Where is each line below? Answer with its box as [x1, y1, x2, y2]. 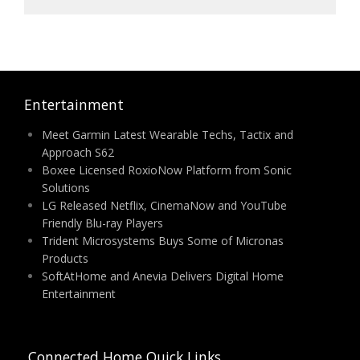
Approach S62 [41, 145, 114, 160]
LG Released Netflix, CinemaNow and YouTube [41, 198, 287, 213]
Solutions [41, 180, 90, 195]
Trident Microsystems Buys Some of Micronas [41, 233, 284, 248]
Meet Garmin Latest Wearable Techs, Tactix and [41, 127, 293, 142]
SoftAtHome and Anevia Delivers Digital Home [41, 268, 284, 284]
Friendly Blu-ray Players [41, 215, 163, 231]
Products [41, 251, 88, 266]
